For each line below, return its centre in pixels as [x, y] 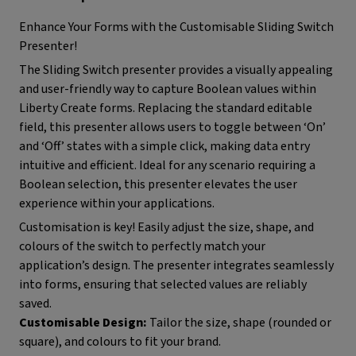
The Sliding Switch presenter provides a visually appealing [176, 70]
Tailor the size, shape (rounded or [239, 323]
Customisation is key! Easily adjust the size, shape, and [166, 227]
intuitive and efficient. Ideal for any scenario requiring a [167, 165]
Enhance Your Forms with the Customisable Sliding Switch [176, 27]
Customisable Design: [83, 323]
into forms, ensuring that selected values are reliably [163, 284]
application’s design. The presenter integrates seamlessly [176, 265]
